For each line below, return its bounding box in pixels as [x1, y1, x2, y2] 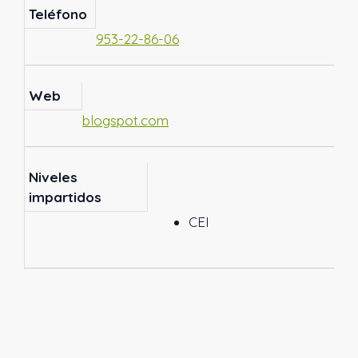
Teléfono [29, 6, 88, 23]
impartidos [29, 189, 102, 206]
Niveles [29, 169, 78, 186]
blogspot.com [82, 112, 169, 129]
